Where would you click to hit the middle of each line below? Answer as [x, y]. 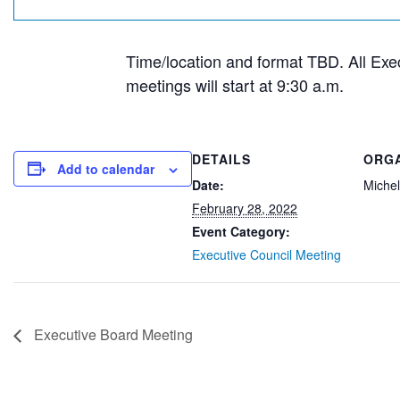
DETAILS [221, 158]
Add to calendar [106, 168]
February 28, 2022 [245, 208]
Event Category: [241, 231]
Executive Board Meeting [112, 334]
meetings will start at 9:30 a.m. [234, 84]
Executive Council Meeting [267, 254]
